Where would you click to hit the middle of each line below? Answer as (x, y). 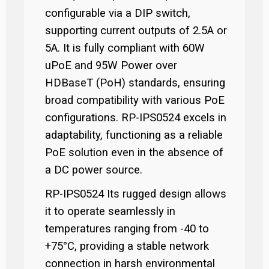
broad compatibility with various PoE (135, 100)
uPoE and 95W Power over (111, 65)
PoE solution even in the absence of (134, 153)
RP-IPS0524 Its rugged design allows (136, 194)
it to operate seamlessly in (110, 211)
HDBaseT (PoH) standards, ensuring (135, 83)
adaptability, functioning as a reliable (134, 135)
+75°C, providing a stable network (127, 246)
